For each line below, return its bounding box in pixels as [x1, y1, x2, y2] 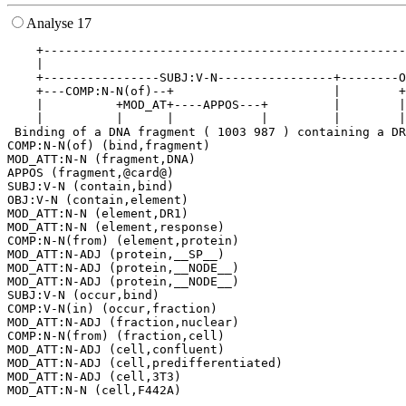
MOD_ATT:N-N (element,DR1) [7, 207, 188, 221]
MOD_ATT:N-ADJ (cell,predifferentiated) [7, 356, 283, 371]
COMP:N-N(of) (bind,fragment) [7, 139, 210, 153]
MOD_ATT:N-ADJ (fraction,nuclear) [7, 315, 239, 330]
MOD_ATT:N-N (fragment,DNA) [7, 152, 196, 167]
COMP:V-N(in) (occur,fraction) [7, 302, 217, 316]
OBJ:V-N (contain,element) [7, 193, 188, 208]
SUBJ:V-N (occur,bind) [7, 288, 159, 303]
